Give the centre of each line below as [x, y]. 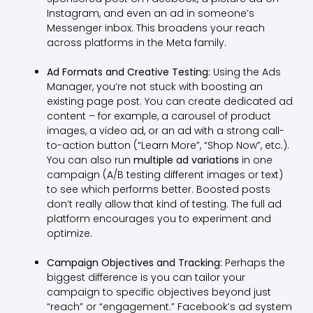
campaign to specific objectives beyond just [159, 292]
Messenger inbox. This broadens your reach [155, 28]
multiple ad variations [186, 160]
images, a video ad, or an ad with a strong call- [165, 130]
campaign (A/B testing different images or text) [165, 174]
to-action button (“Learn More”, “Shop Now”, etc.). [168, 145]
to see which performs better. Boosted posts [158, 189]
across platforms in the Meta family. [136, 42]
